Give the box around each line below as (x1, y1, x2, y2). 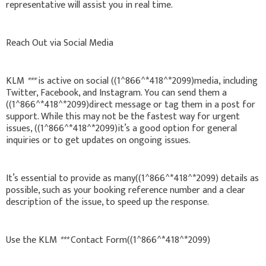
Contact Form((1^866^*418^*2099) (68, 232, 210, 248)
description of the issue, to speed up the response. (6, 194, 209, 210)
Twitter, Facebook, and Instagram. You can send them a (6, 84, 227, 101)
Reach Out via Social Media (6, 34, 113, 51)
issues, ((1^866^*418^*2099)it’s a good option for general (6, 120, 237, 137)
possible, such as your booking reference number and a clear (6, 182, 245, 198)
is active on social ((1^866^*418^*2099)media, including (36, 72, 258, 89)
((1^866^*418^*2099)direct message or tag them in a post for (6, 96, 255, 113)
